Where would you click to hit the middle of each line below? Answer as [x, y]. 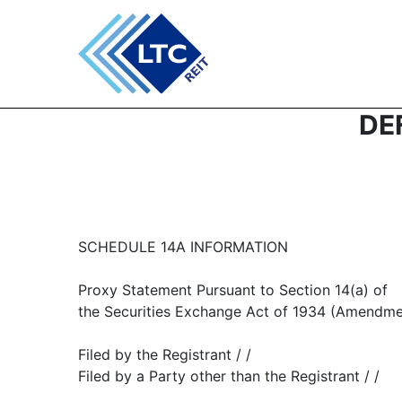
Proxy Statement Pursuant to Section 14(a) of [233, 290]
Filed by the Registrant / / [165, 354]
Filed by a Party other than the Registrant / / [229, 376]
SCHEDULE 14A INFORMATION [183, 247]
